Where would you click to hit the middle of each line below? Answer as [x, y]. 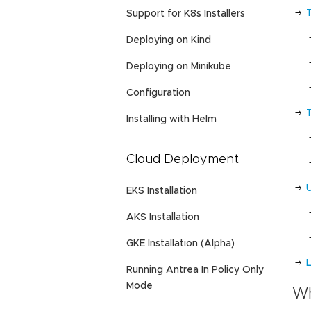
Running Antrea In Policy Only [195, 270]
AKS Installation [163, 218]
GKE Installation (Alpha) [180, 244]
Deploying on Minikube [179, 66]
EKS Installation [162, 191]
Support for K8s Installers [186, 14]
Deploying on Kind [169, 40]
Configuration [158, 93]
